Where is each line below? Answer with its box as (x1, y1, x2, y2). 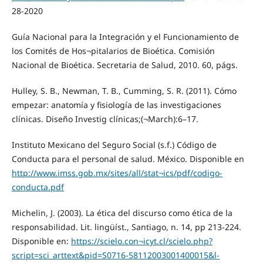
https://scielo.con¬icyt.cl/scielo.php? (70, 235, 213, 247)
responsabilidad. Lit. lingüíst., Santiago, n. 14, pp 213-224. (11, 221, 241, 232)
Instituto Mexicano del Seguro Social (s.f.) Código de (11, 139, 217, 150)
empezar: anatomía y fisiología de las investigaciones (11, 99, 221, 110)
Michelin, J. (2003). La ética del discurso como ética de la (11, 207, 232, 218)
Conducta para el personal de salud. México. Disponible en (11, 153, 244, 164)
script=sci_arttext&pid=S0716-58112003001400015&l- (11, 249, 220, 261)
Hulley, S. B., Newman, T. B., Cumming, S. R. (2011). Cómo (11, 85, 237, 96)
